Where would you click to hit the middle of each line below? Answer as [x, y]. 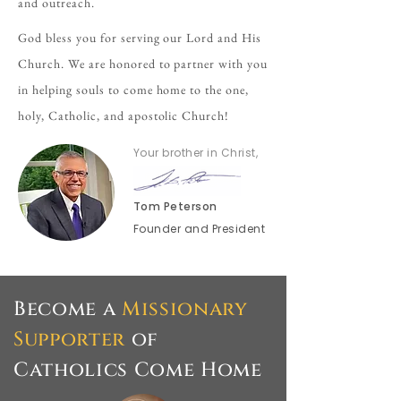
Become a [68, 309]
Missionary [184, 309]
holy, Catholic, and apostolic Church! [124, 115]
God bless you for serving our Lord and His [140, 38]
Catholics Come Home [138, 370]
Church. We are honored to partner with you [143, 64]
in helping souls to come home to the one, [134, 90]
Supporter [69, 340]
